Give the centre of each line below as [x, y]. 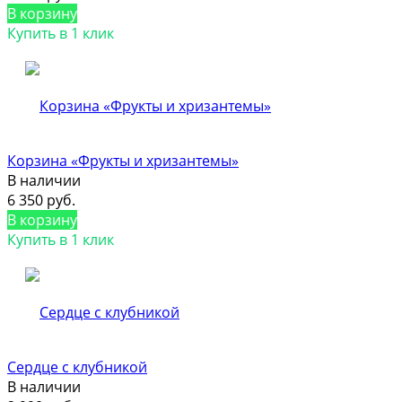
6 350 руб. [41, 200]
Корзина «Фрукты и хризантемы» [123, 160]
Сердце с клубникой [77, 367]
